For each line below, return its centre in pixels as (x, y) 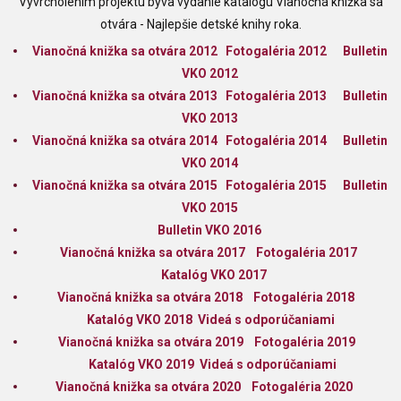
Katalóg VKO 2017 (213, 275)
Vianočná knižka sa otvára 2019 (151, 342)
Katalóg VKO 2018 (140, 320)
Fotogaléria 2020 (302, 387)
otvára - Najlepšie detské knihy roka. (200, 25)
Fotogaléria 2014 (276, 141)
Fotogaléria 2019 (305, 342)
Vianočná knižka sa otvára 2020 (148, 387)
